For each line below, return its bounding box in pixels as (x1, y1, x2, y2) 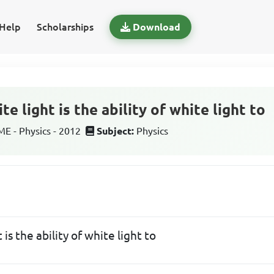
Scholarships (36, 21, 94, 32)
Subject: (97, 125, 135, 136)
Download (132, 21, 180, 32)
